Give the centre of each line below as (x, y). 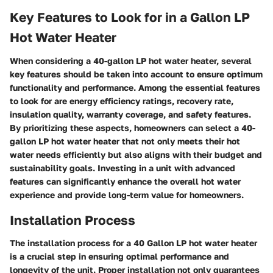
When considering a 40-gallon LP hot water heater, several (131, 60)
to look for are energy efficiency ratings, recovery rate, (122, 101)
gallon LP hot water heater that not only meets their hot (125, 141)
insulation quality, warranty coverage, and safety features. (130, 114)
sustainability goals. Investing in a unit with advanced (122, 168)
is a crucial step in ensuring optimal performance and (119, 256)
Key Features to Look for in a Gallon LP (130, 17)
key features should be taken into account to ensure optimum (136, 74)
